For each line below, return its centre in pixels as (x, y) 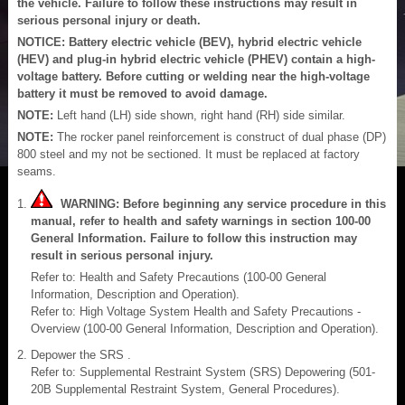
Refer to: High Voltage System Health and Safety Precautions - (196, 311)
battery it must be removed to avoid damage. (142, 93)
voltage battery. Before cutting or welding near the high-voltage (193, 76)
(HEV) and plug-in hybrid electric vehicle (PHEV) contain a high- (196, 59)
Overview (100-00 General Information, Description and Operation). (205, 328)
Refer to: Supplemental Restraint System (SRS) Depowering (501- (203, 372)
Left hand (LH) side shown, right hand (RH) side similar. (201, 115)
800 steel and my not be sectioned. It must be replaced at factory (188, 154)
